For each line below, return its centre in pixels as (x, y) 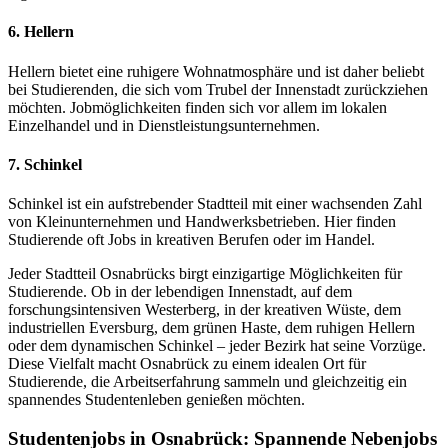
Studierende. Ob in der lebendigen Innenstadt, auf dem (180, 292)
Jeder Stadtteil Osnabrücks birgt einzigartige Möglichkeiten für (205, 274)
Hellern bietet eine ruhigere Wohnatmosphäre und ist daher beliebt (216, 71)
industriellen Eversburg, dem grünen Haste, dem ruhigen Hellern (211, 328)
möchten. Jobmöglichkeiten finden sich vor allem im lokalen (197, 107)
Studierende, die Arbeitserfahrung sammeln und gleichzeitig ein (207, 382)
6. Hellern (41, 32)
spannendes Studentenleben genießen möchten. (156, 400)
